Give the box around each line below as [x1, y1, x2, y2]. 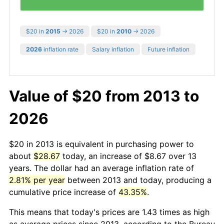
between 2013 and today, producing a [65, 174, 211, 185]
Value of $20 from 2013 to [9, 86, 199, 105]
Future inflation [147, 45, 189, 53]
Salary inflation [92, 45, 134, 53]
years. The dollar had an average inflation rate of [9, 162, 194, 173]
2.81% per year [9, 174, 65, 185]
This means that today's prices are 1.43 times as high [9, 206, 209, 217]
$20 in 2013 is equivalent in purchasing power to [9, 138, 194, 149]
